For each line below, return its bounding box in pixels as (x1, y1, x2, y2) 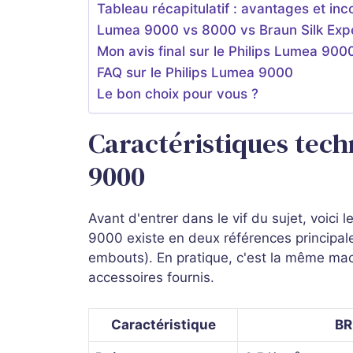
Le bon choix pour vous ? (97, 86, 258, 102)
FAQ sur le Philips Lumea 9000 (97, 65, 293, 81)
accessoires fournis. (88, 269, 214, 286)
